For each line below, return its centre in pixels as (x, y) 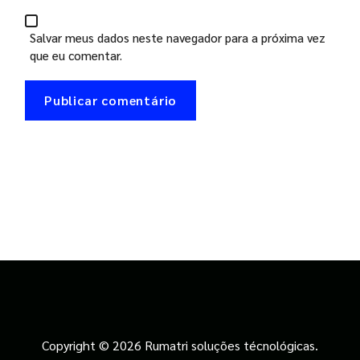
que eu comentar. (76, 55)
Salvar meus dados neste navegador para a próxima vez (178, 38)
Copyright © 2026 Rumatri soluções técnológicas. (180, 346)
